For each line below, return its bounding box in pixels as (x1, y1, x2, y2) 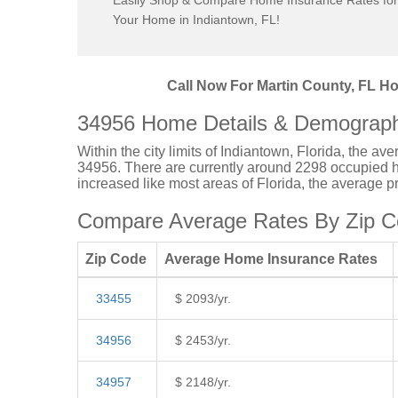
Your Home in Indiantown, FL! (113, 12, 280, 27)
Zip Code (85, 251, 147, 267)
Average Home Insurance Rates (164, 251, 378, 267)
